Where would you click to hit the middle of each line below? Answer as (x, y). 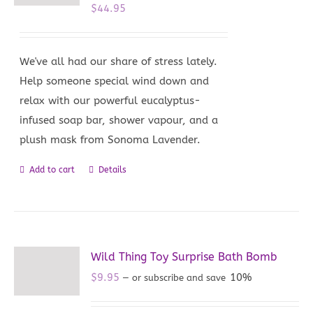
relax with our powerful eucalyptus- (110, 100)
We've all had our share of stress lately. (119, 61)
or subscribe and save (179, 277)
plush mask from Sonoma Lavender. (110, 139)
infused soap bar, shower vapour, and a (119, 120)
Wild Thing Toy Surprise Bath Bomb (184, 256)
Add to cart (52, 169)
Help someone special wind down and (115, 81)
